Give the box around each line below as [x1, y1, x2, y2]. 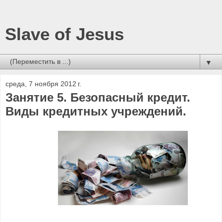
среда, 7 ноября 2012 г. [5, 80, 81, 88]
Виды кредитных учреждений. [5, 105, 186, 118]
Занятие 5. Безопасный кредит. [5, 91, 190, 104]
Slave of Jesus [5, 25, 124, 44]
